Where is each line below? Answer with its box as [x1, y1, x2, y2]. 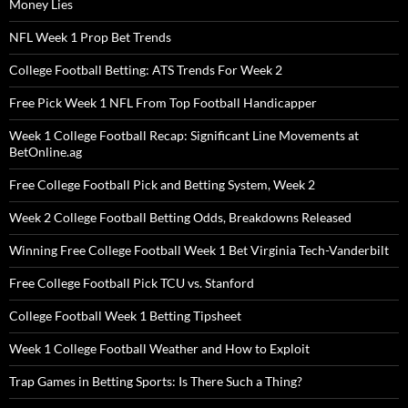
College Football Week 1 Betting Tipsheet [9, 308, 241, 324]
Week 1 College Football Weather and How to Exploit [9, 341, 310, 357]
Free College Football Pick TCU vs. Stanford [9, 275, 254, 291]
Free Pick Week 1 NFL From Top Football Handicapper [9, 95, 317, 111]
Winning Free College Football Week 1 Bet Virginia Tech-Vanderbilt [9, 242, 389, 259]
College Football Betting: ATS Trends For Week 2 [9, 62, 282, 78]
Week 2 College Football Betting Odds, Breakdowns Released [9, 209, 352, 226]
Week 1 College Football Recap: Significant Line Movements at [9, 127, 359, 144]
